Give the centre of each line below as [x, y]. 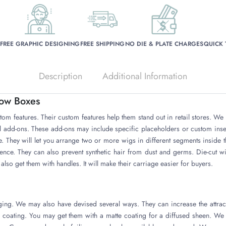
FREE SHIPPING [102, 44]
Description [61, 76]
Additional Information [145, 76]
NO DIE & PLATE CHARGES [164, 44]
